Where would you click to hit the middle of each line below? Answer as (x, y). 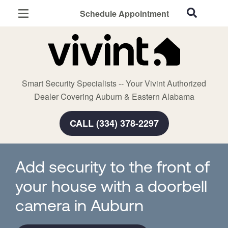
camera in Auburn (79, 207)
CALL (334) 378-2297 (114, 123)
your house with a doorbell (111, 188)
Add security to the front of (112, 168)
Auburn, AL (36, 24)
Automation (38, 108)
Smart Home (39, 94)
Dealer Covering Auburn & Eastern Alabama (114, 96)
